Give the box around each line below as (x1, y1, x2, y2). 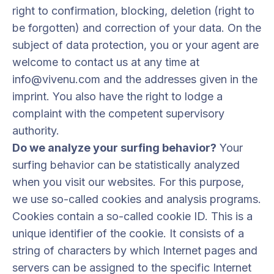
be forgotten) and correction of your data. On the (12, 21, 261, 34)
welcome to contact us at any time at (12, 56, 199, 68)
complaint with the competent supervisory (12, 107, 224, 120)
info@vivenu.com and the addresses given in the (12, 73, 257, 86)
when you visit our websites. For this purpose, (12, 176, 244, 188)
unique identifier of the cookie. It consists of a (12, 227, 244, 240)
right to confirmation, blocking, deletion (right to (12, 4, 254, 17)
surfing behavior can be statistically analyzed (12, 158, 240, 171)
